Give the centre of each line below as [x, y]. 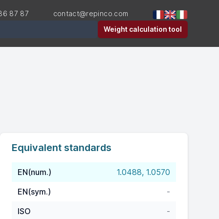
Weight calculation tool [143, 29]
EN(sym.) [34, 192]
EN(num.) [34, 172]
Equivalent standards [62, 148]
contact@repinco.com [91, 13]
